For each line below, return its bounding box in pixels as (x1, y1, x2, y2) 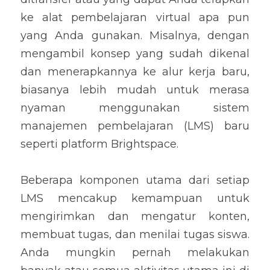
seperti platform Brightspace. (20, 137, 178, 151)
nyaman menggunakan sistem (20, 101, 250, 115)
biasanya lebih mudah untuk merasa (20, 83, 250, 96)
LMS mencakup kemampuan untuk (20, 192, 250, 205)
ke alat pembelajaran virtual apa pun (20, 11, 250, 24)
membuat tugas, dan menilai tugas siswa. (20, 228, 250, 241)
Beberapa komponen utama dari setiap (20, 174, 250, 187)
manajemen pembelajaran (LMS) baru (20, 119, 250, 133)
